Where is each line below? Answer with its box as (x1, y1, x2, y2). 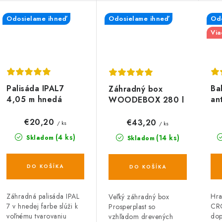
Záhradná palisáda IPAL (6, 191, 79, 201)
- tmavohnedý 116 (109, 105, 178, 116)
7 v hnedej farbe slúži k (6, 201, 78, 211)
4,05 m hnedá (6, 93, 62, 105)
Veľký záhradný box (109, 191, 169, 202)
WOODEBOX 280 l (109, 94, 184, 106)
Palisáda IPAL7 (6, 82, 64, 94)
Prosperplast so (109, 201, 156, 212)
